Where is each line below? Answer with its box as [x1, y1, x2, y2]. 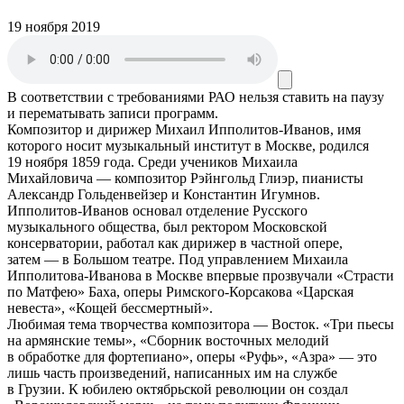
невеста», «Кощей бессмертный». [7, 299, 213, 316]
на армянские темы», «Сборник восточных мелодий [7, 332, 329, 348]
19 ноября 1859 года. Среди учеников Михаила [7, 153, 298, 170]
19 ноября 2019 [7, 18, 100, 34]
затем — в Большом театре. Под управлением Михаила [7, 251, 348, 267]
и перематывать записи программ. [7, 105, 218, 121]
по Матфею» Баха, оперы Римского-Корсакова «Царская [7, 283, 353, 299]
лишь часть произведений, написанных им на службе [7, 364, 337, 381]
